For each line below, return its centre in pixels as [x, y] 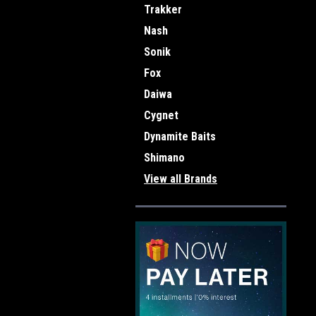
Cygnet [161, 115]
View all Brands [181, 179]
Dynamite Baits [180, 136]
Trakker [163, 10]
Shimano [164, 158]
